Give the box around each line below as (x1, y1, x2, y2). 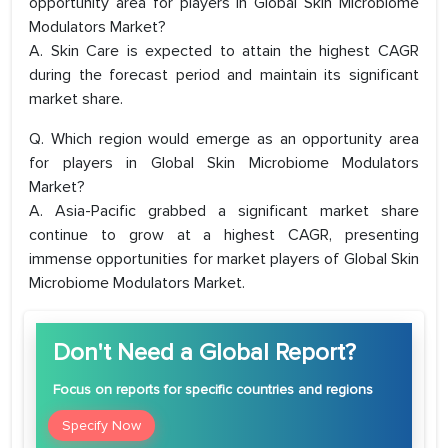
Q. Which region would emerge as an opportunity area (29, 129, 419, 150)
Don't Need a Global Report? (53, 338, 356, 368)
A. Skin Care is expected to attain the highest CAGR (29, 41, 419, 62)
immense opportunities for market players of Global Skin (29, 249, 419, 270)
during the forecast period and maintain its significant (29, 65, 419, 86)
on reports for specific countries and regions (91, 381, 373, 399)
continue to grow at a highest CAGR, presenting (29, 225, 419, 246)
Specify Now (62, 417, 141, 435)
